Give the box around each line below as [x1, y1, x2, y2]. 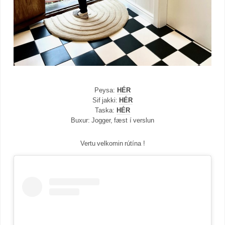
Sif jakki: [92, 96, 120, 104]
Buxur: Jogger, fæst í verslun [70, 117, 155, 125]
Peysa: [94, 86, 117, 94]
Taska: [95, 106, 117, 115]
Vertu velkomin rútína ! [80, 140, 145, 148]
